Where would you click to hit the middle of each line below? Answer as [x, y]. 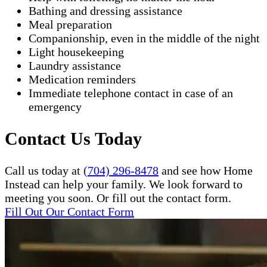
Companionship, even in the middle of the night [144, 38]
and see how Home [206, 170]
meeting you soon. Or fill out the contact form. [118, 198]
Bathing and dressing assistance [105, 11]
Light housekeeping [76, 52]
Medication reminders [82, 79]
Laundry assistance [75, 66]
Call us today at [44, 170]
